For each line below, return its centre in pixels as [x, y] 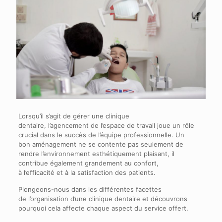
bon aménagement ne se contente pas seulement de [101, 144]
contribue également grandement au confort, [88, 163]
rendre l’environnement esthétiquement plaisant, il [96, 153]
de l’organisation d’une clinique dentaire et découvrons [103, 198]
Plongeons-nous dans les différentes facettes [90, 189]
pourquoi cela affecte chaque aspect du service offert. [103, 208]
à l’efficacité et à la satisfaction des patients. [87, 172]
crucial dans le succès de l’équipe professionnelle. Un [101, 135]
